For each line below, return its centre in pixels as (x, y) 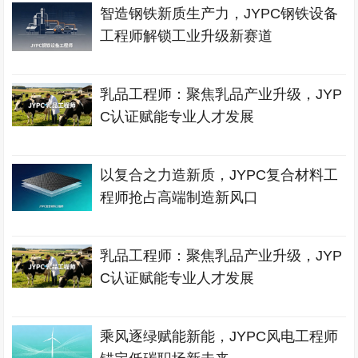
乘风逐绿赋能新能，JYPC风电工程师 (219, 336)
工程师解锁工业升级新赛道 (187, 36)
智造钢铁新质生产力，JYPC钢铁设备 (219, 14)
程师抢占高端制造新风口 (179, 197)
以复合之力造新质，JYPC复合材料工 (219, 175)
